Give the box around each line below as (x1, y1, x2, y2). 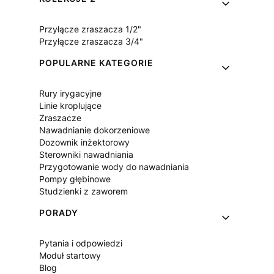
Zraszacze (39, 113, 81, 123)
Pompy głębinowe (39, 174, 111, 184)
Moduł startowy (39, 250, 101, 261)
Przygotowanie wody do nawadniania (39, 161, 189, 172)
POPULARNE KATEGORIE (39, 57, 154, 68)
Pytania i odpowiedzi (39, 238, 122, 248)
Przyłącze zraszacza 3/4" (39, 36, 143, 46)
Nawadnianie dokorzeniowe (39, 125, 150, 135)
